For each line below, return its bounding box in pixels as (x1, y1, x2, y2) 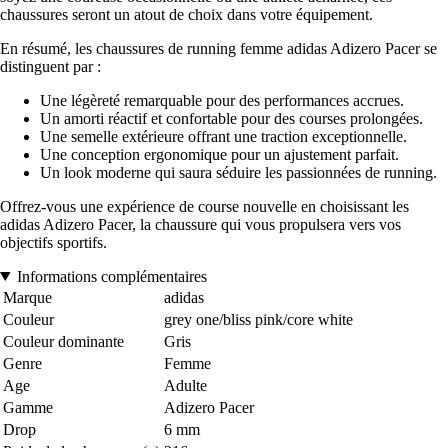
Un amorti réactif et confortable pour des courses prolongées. (40, 109, 423, 127)
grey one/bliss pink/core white (164, 310, 353, 328)
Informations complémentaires (16, 267, 207, 285)
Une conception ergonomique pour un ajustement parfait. (40, 145, 399, 163)
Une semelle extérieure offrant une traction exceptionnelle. (40, 127, 407, 145)
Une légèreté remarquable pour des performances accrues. (40, 91, 404, 109)
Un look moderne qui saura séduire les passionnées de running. (40, 163, 437, 181)
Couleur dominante (3, 332, 124, 350)
